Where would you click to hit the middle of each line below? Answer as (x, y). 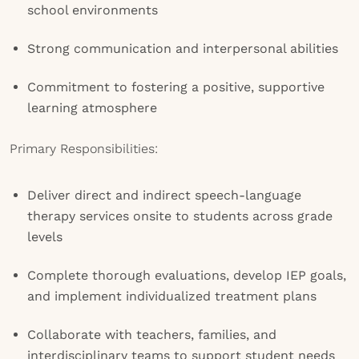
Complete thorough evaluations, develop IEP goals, (187, 275)
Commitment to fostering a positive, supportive (176, 87)
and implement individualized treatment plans (172, 296)
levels (45, 237)
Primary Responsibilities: (84, 149)
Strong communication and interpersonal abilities (183, 48)
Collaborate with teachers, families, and (152, 335)
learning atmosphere (92, 108)
